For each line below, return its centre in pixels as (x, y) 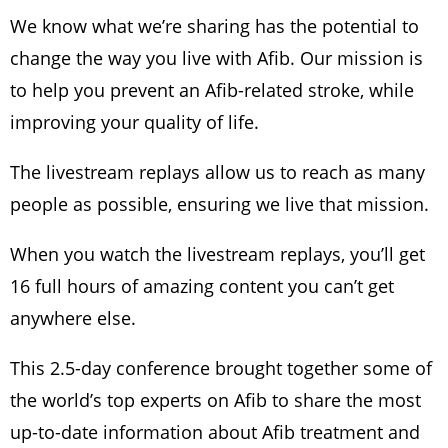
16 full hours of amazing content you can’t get (202, 286)
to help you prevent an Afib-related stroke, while (212, 90)
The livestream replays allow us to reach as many (217, 172)
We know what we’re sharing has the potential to (214, 26)
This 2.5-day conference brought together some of (221, 368)
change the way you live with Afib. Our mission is (216, 58)
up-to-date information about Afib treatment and (215, 432)
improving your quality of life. (137, 122)
